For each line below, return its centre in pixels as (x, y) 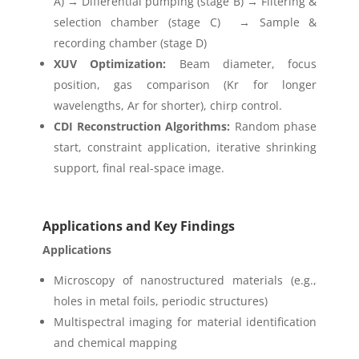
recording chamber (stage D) (130, 43)
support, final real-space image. (139, 168)
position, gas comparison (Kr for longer (185, 85)
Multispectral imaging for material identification (185, 322)
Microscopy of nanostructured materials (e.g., (185, 280)
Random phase (274, 127)
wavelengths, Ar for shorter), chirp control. (167, 106)
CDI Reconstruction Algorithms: (142, 127)
